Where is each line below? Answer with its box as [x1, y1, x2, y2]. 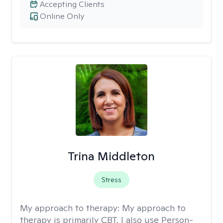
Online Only [40, 11, 84, 21]
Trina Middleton [68, 148, 155, 164]
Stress [101, 175, 121, 184]
